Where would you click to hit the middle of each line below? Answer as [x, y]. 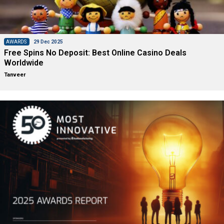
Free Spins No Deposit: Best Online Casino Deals [95, 53]
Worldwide [24, 63]
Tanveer [14, 75]
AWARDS [16, 42]
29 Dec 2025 [48, 42]
